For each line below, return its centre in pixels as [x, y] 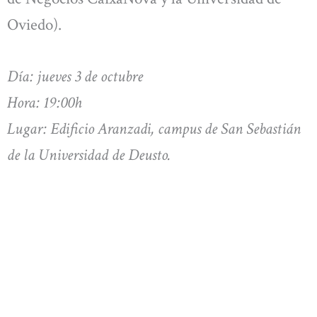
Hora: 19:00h [44, 103]
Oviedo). [34, 24]
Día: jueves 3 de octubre [75, 77]
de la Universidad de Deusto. [89, 155]
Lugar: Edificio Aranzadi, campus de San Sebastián [154, 129]
